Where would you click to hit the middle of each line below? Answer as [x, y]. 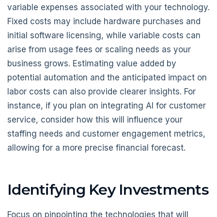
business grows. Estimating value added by [92, 63]
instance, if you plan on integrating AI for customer [107, 105]
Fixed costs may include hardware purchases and [104, 21]
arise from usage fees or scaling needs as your [99, 49]
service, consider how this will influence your [95, 119]
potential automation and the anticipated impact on [107, 77]
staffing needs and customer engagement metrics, [106, 133]
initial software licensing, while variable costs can [104, 35]
